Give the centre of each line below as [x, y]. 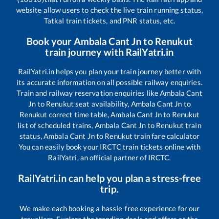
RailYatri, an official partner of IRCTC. [109, 158]
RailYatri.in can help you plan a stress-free [109, 178]
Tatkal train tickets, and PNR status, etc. [109, 21]
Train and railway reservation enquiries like [88, 93]
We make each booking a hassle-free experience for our [109, 208]
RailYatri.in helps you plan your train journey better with [109, 72]
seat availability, [102, 104]
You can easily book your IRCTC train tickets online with [109, 147]
